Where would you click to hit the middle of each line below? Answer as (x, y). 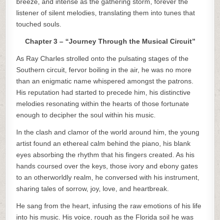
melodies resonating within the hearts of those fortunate (103, 104)
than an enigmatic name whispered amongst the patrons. (105, 81)
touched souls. (39, 24)
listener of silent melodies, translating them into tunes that (106, 13)
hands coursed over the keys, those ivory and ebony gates (107, 166)
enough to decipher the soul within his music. (86, 115)
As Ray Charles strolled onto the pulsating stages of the (103, 58)
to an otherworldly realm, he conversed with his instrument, (108, 177)
